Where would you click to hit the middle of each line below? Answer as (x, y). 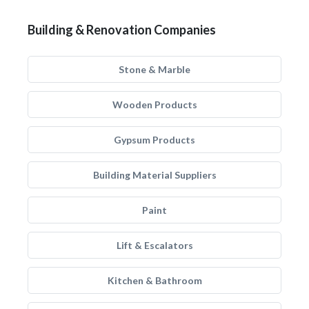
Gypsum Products (154, 140)
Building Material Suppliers (154, 175)
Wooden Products (154, 104)
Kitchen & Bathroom (154, 280)
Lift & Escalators (154, 245)
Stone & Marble (154, 69)
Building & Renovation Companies (122, 30)
